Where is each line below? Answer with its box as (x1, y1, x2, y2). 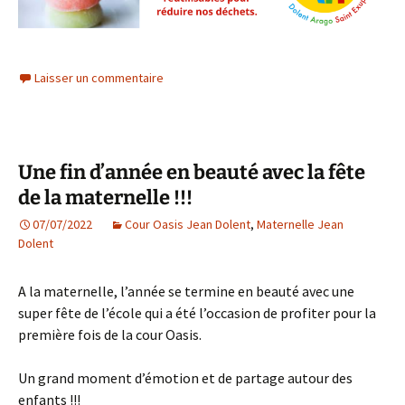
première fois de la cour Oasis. (18, 325, 202, 344)
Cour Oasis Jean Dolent (125, 216, 250, 233)
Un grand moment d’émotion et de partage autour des (18, 369, 353, 388)
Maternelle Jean (257, 216, 344, 233)
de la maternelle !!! (18, 185, 193, 211)
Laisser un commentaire (34, 70, 164, 87)
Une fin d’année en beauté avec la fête (18, 160, 365, 185)
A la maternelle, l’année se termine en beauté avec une (18, 282, 354, 301)
